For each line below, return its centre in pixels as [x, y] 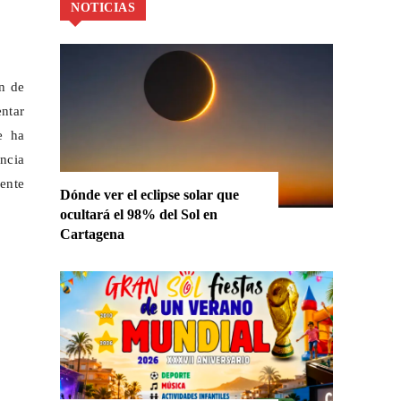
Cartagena [93, 235]
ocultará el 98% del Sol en [139, 215]
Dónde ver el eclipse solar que [150, 195]
